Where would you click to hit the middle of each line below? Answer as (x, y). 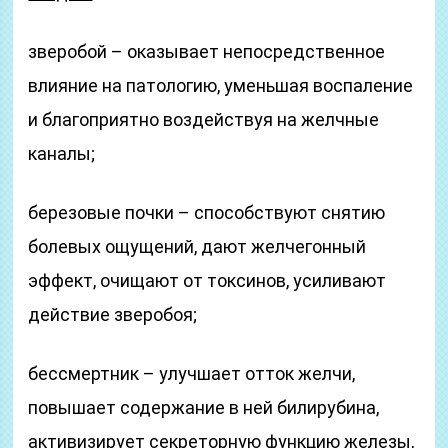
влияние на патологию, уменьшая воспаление (221, 85)
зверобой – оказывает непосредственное (207, 51)
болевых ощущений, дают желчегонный (197, 246)
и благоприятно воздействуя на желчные (204, 119)
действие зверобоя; (113, 314)
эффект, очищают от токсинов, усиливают (207, 280)
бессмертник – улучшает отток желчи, (192, 373)
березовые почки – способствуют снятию (207, 212)
